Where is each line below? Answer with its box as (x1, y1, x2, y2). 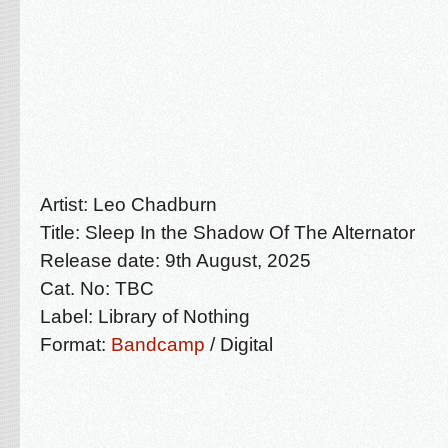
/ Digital (205, 334, 273, 355)
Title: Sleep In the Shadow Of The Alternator (40, 222, 415, 243)
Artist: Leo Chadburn (40, 194, 222, 215)
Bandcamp (111, 334, 205, 355)
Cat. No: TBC (40, 278, 154, 299)
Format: (40, 334, 111, 355)
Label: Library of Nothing (40, 306, 250, 327)
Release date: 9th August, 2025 (40, 250, 311, 271)
